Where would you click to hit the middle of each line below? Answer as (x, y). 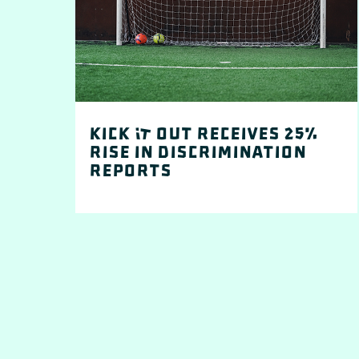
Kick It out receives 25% (204, 135)
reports (131, 171)
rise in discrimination (198, 153)
